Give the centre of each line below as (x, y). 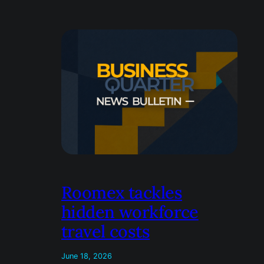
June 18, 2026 (87, 256)
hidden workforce (130, 212)
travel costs (106, 231)
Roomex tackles (122, 192)
